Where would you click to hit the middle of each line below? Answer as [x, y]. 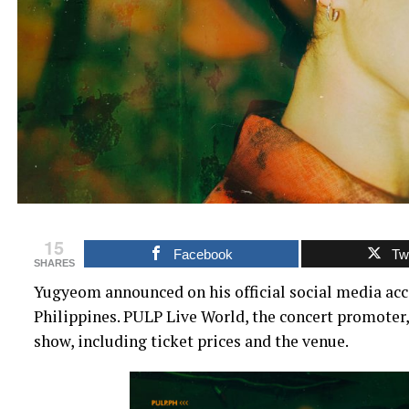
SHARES [54, 263]
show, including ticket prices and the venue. [191, 341]
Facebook [204, 255]
